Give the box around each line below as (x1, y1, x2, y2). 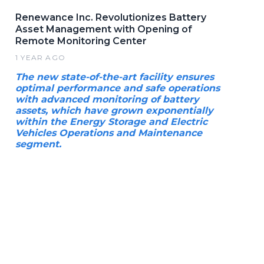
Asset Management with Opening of (15, 24, 192, 35)
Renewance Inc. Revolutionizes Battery (15, 12, 206, 23)
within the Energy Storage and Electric (15, 116, 207, 127)
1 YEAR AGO (15, 53, 65, 62)
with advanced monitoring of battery (15, 94, 199, 105)
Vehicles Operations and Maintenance (15, 127, 202, 138)
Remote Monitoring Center (15, 35, 147, 47)
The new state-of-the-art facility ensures (15, 71, 214, 82)
